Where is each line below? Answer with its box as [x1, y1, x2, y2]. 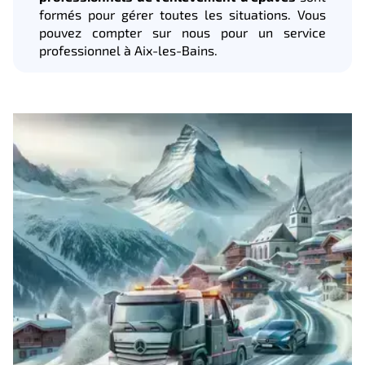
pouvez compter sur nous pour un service [39, 24, 326, 40]
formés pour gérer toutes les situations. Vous [39, 6, 326, 22]
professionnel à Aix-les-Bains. [39, 42, 218, 58]
